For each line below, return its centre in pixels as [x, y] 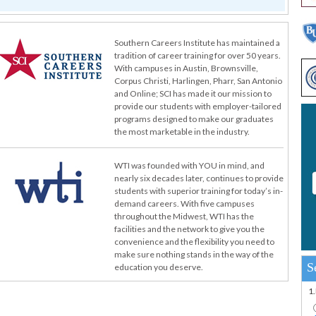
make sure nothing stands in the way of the [194, 254]
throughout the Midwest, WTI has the [184, 216]
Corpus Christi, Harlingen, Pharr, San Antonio [198, 81]
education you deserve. [159, 267]
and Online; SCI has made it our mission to [193, 93]
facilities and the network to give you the [189, 229]
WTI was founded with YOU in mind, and [189, 165]
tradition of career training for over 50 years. [197, 55]
